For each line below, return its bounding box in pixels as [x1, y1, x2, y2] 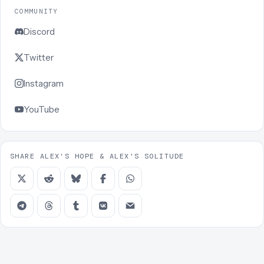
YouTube [24, 103, 60, 115]
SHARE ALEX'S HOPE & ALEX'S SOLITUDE [10, 151, 184, 161]
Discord [24, 25, 55, 37]
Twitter [24, 51, 54, 63]
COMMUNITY [15, 6, 58, 15]
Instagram [24, 77, 64, 89]
